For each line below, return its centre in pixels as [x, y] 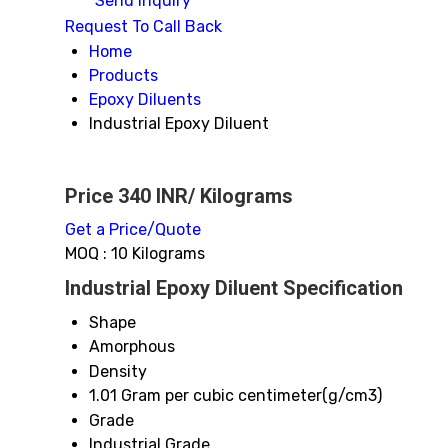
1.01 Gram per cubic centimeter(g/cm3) [235, 395]
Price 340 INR [126, 196]
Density [118, 371]
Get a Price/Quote [133, 229]
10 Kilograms [158, 253]
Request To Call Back [143, 26]
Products [123, 75]
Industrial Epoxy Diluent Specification [234, 288]
